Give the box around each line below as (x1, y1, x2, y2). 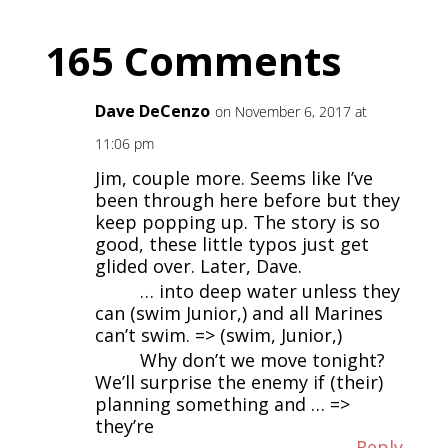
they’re (94, 414, 154, 439)
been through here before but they (94, 188, 400, 213)
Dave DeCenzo (94, 100, 210, 123)
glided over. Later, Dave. (94, 254, 302, 279)
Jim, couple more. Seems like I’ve (94, 166, 373, 191)
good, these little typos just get (94, 232, 369, 257)
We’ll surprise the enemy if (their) (94, 370, 383, 395)
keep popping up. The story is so (94, 210, 380, 235)
